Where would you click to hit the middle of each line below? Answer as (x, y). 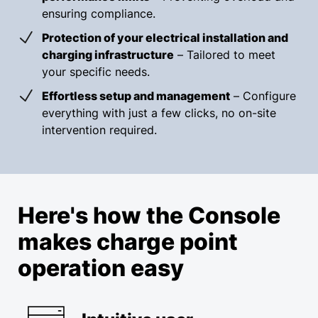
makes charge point (128, 242)
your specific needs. (96, 72)
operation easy (101, 268)
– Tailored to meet (225, 55)
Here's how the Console (149, 216)
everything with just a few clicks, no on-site (159, 113)
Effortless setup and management (136, 96)
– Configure (263, 96)
